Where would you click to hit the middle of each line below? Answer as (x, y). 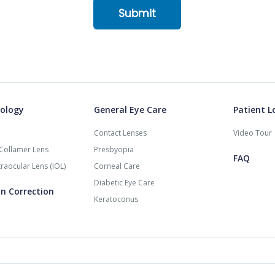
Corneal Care (117, 166)
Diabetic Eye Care (125, 183)
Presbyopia (114, 150)
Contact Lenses (121, 133)
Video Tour (253, 133)
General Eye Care (130, 110)
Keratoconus (116, 199)
